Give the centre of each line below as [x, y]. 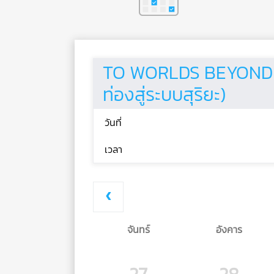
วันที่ [113, 122]
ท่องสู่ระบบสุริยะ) [164, 94]
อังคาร [229, 229]
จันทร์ [138, 229]
